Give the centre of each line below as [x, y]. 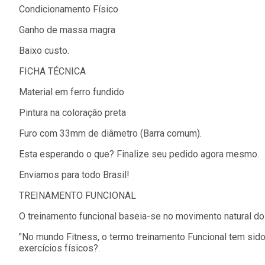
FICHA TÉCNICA [52, 71]
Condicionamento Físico [69, 9]
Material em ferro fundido [72, 92]
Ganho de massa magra [67, 30]
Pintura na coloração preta [72, 112]
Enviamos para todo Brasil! [74, 174]
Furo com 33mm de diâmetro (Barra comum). [110, 133]
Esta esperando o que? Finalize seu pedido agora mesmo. [139, 154]
